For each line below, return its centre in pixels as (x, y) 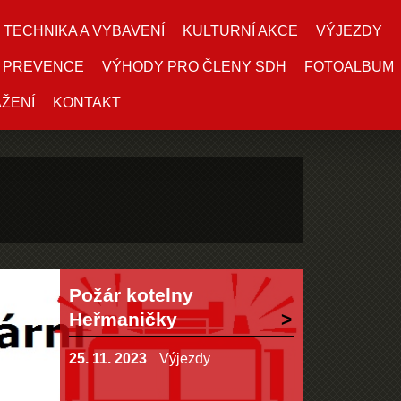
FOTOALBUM (349, 67)
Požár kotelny (131, 295)
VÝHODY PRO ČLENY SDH (194, 67)
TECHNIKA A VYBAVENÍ (84, 31)
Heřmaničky (123, 319)
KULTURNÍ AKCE (240, 31)
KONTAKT (87, 102)
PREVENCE (43, 67)
